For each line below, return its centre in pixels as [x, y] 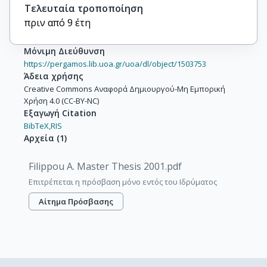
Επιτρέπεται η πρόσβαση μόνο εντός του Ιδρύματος [123, 182]
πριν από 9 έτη [58, 23]
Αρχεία [39, 138]
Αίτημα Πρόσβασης [76, 201]
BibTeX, [37, 126]
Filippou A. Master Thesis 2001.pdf [105, 166]
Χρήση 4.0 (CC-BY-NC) [61, 101]
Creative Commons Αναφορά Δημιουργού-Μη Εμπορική [125, 89]
